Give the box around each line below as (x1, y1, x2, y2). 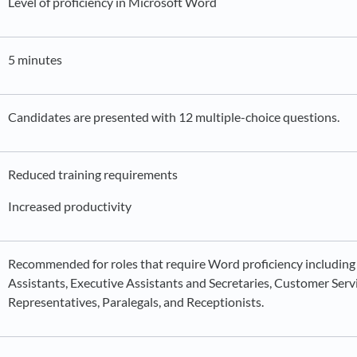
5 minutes (8, 52, 62, 67)
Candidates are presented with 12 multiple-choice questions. (8, 109, 339, 124)
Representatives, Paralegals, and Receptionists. (8, 294, 266, 309)
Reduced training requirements (8, 167, 178, 182)
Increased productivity (8, 198, 131, 214)
